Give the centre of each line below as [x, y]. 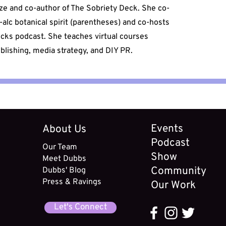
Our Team [60, 147]
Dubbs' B [59, 171]
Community [179, 171]
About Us [65, 129]
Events [167, 129]
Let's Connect [81, 207]
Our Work [174, 185]
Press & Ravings [72, 182]
